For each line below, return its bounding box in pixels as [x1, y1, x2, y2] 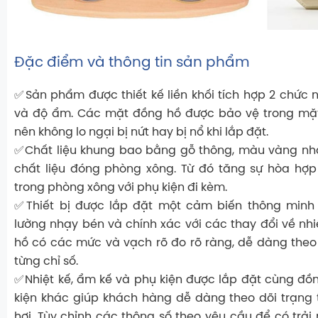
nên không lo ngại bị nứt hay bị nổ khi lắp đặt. [14, 126, 268, 139]
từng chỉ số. [14, 256, 78, 268]
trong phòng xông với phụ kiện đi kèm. [14, 182, 227, 194]
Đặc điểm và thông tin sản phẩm [14, 55, 250, 71]
